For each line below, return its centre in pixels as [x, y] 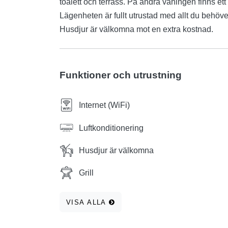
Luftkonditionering [111, 128]
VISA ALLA [88, 202]
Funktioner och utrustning [121, 75]
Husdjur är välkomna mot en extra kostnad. [136, 30]
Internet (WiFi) [104, 105]
